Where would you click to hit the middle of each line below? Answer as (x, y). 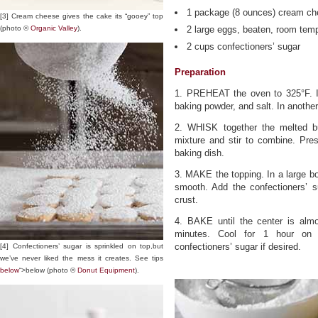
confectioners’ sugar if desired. (238, 247)
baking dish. (199, 153)
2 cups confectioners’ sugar (243, 46)
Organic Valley (54, 28)
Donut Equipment (106, 270)
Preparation (200, 72)
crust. (186, 200)
